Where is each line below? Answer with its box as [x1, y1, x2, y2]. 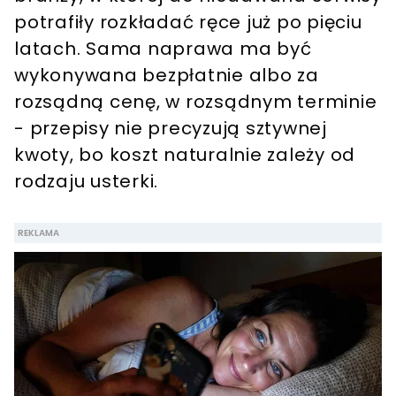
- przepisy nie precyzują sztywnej [14, 115, 327, 141]
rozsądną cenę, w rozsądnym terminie [14, 88, 377, 114]
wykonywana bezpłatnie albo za [14, 62, 319, 88]
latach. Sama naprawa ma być [14, 35, 312, 61]
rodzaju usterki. [14, 168, 158, 194]
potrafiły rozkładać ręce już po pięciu [14, 9, 362, 34]
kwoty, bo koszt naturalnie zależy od [14, 141, 355, 167]
